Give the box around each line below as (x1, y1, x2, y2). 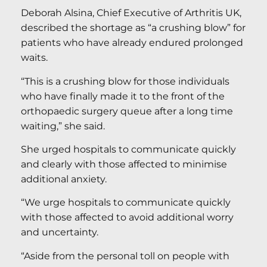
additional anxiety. (21, 173, 107, 185)
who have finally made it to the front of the (21, 90, 225, 102)
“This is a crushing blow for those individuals (21, 75, 229, 87)
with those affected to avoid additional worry (21, 212, 234, 223)
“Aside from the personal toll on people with (21, 250, 229, 262)
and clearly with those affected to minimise (21, 159, 227, 170)
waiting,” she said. (21, 120, 105, 132)
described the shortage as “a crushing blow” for (21, 22, 246, 34)
